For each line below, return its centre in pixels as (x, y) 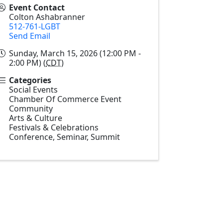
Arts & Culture (36, 118)
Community (31, 108)
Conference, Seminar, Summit (64, 137)
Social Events (33, 89)
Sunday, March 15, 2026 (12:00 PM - (75, 53)
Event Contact (37, 7)
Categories (30, 80)
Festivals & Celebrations (54, 127)
